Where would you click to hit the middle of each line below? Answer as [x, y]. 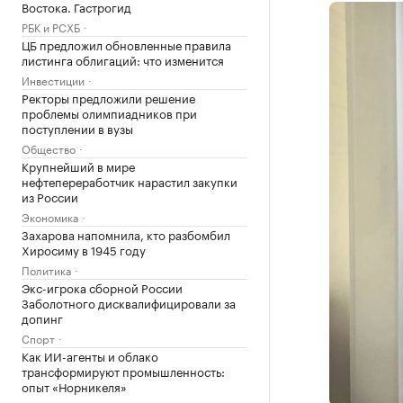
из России [50, 196]
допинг [42, 318]
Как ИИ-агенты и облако [90, 355]
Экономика [50, 216]
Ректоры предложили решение [108, 97]
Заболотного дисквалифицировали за [129, 302]
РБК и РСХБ [51, 27]
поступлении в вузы [77, 128]
